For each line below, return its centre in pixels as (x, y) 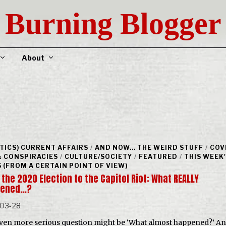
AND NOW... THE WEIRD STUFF (149, 148)
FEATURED (158, 157)
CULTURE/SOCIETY (98, 157)
